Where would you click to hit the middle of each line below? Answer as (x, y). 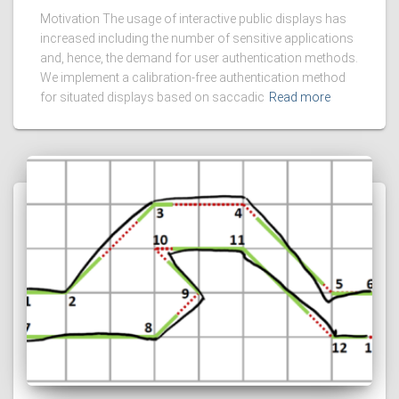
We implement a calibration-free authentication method (193, 77)
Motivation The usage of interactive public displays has (193, 18)
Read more (300, 97)
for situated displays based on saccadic (152, 97)
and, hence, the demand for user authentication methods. (199, 57)
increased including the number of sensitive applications (197, 38)
